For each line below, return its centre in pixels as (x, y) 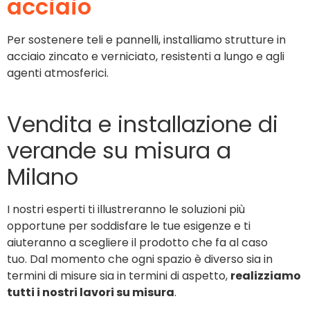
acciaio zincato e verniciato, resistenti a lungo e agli (146, 57)
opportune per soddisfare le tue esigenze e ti (129, 226)
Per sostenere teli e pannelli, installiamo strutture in (146, 40)
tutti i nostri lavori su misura (91, 292)
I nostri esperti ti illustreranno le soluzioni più (126, 209)
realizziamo (266, 275)
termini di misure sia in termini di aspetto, (119, 275)
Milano (43, 176)
